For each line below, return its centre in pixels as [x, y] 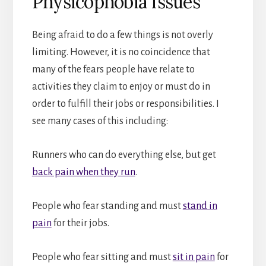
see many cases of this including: [100, 121]
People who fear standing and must [107, 206]
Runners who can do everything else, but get [124, 155]
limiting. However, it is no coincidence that [121, 52]
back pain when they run [83, 172]
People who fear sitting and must [102, 257]
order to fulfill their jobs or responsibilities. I [125, 104]
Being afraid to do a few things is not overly [122, 35]
